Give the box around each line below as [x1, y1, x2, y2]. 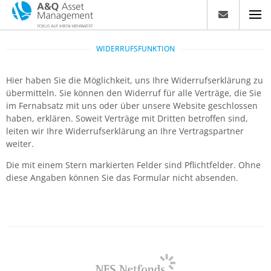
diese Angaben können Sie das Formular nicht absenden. [6, 172, 238, 184]
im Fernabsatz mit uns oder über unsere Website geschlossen [6, 100, 258, 111]
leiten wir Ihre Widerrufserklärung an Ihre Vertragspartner [6, 125, 244, 137]
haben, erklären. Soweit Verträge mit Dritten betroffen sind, [6, 113, 248, 124]
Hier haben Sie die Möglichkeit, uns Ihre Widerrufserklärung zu [6, 74, 263, 86]
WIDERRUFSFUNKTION [96, 44, 175, 54]
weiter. [6, 138, 36, 149]
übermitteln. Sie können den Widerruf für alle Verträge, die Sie [6, 87, 261, 99]
